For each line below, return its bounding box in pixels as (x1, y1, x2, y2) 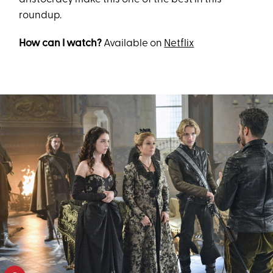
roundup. (19, 10, 62, 21)
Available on (102, 38, 165, 49)
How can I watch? (19, 38, 102, 49)
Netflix (164, 38, 194, 49)
